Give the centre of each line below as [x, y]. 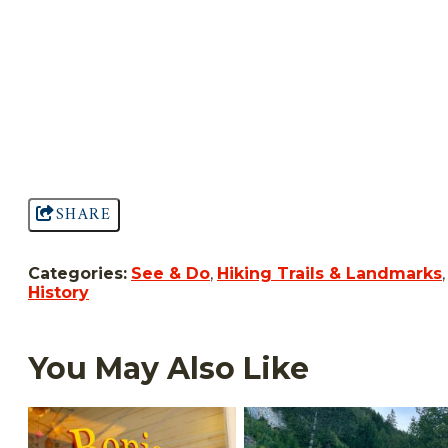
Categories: [77, 273]
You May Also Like [168, 368]
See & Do [170, 273]
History [58, 292]
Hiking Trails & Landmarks [329, 273]
